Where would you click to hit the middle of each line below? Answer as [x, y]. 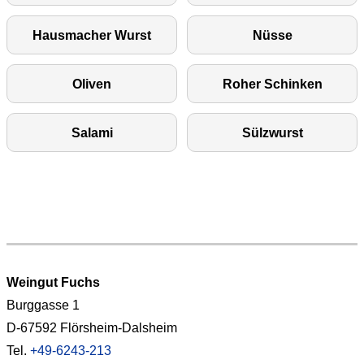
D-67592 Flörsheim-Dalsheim [92, 328]
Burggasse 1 [43, 305]
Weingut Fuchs [53, 283]
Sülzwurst [272, 133]
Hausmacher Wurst [92, 36]
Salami [92, 133]
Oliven [92, 84]
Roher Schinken [272, 84]
